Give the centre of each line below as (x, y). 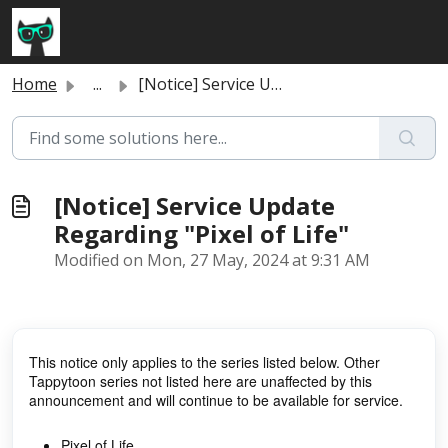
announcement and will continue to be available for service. (216, 400)
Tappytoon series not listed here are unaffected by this (200, 381)
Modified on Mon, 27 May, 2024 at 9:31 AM (212, 260)
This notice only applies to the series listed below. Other (204, 362)
